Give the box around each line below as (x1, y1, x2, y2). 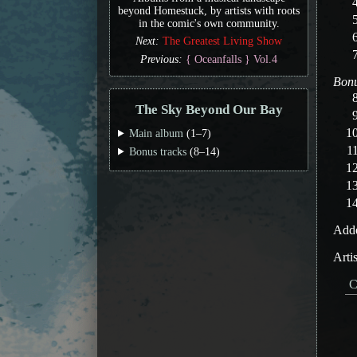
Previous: (140, 53, 186, 66)
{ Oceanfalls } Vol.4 (186, 53, 277, 66)
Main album (129, 127, 184, 139)
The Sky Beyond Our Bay (135, 102, 283, 118)
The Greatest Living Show (163, 35, 282, 48)
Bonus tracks (129, 145, 187, 158)
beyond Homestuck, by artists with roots (118, 4, 300, 17)
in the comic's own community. (138, 17, 280, 29)
